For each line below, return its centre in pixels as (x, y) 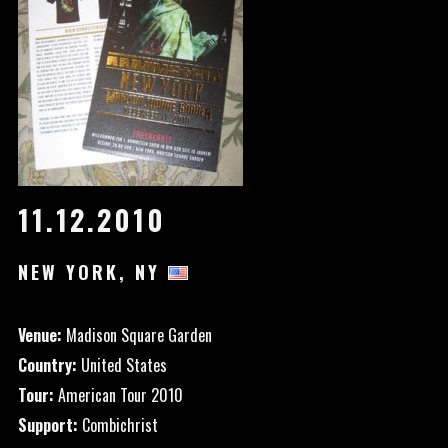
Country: (47, 365)
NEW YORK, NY (92, 272)
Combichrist (117, 425)
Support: (47, 425)
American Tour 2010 (118, 395)
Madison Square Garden (136, 335)
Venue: (39, 335)
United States (121, 365)
